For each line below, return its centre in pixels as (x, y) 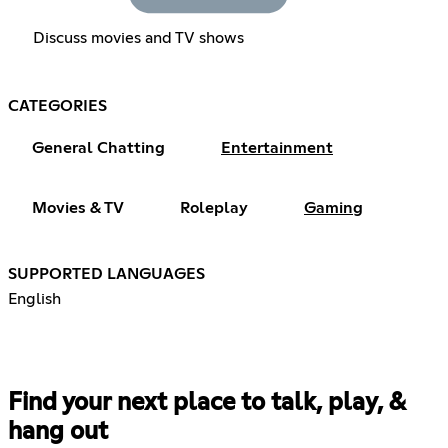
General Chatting (98, 147)
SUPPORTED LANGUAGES (106, 273)
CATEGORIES (57, 105)
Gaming (333, 207)
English (34, 298)
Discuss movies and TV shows (138, 37)
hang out (58, 431)
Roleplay (214, 207)
